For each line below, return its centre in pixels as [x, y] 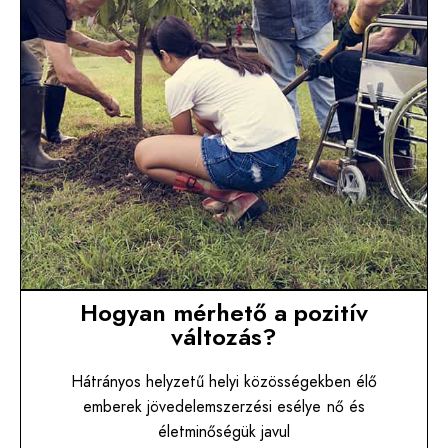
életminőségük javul [224, 432]
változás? [224, 337]
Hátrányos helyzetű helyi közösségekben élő [224, 382]
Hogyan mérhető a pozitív [224, 313]
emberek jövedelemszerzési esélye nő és [224, 407]
